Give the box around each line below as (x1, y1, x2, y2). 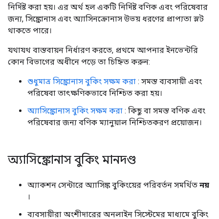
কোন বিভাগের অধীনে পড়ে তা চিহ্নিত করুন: (8, 57, 150, 66)
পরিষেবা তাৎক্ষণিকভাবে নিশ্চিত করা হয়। (27, 88, 162, 98)
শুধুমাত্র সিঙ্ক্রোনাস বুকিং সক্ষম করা (27, 77, 136, 86)
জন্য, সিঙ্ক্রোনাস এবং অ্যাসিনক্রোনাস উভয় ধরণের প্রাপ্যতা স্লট (8, 14, 204, 23)
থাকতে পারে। (8, 26, 52, 35)
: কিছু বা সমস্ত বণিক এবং (123, 106, 205, 115)
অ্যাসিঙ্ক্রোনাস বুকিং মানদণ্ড (8, 153, 136, 167)
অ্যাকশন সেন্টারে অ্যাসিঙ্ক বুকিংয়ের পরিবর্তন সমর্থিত (27, 180, 199, 190)
